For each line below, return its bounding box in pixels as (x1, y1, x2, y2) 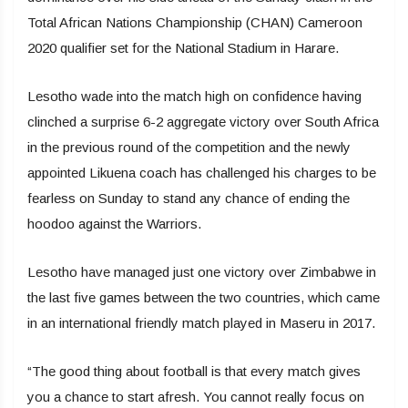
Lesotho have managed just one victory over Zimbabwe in (27, 263, 376, 280)
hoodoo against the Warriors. (27, 215, 201, 231)
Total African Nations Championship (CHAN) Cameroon (27, 14, 362, 30)
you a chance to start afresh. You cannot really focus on (27, 388, 364, 404)
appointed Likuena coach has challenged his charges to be (27, 164, 376, 180)
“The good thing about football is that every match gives (27, 362, 361, 379)
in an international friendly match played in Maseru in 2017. (27, 314, 375, 331)
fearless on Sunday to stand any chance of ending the (27, 189, 350, 206)
